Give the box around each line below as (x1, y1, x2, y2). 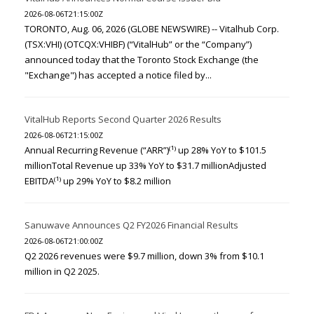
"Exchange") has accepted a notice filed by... (25, 69, 212, 82)
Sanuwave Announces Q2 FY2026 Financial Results (25, 219, 238, 232)
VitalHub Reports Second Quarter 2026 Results (25, 113, 221, 126)
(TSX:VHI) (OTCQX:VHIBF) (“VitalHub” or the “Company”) (25, 38, 252, 51)
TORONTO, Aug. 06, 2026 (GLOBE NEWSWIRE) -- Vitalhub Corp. (25, 22, 279, 36)
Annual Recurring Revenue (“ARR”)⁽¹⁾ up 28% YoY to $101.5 (25, 144, 266, 157)
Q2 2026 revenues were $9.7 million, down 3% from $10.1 (25, 250, 264, 263)
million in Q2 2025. (25, 265, 100, 278)
